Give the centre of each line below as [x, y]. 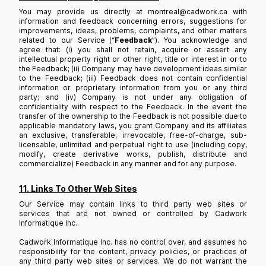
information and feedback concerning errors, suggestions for [133, 21]
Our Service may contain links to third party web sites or [133, 204]
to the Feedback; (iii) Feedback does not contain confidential [133, 78]
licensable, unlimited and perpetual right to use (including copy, [133, 145]
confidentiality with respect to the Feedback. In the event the [133, 107]
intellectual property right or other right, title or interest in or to [133, 59]
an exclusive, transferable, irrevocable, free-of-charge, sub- [133, 135]
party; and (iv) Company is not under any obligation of [133, 97]
